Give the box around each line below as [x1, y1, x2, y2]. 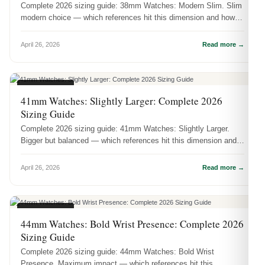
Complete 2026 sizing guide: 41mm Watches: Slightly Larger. [21, 124, 230, 133]
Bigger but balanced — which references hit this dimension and [21, 135, 237, 145]
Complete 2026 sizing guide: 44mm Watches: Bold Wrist [21, 247, 214, 257]
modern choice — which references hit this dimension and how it [21, 12, 241, 22]
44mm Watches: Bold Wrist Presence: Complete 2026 [21, 217, 244, 231]
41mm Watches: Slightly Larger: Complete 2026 [21, 93, 222, 108]
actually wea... [21, 24, 70, 34]
